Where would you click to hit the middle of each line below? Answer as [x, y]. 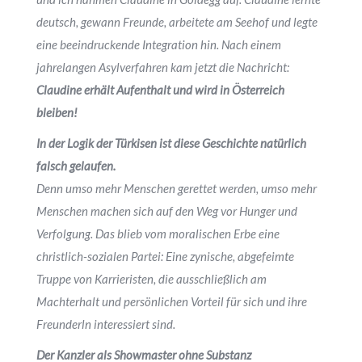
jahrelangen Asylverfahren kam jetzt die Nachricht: [163, 67]
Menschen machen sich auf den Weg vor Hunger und [167, 211]
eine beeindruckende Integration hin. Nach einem [159, 44]
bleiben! [57, 112]
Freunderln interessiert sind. [106, 324]
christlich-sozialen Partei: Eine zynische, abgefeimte [165, 256]
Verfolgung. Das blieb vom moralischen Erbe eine [158, 234]
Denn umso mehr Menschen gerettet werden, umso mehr [177, 188]
